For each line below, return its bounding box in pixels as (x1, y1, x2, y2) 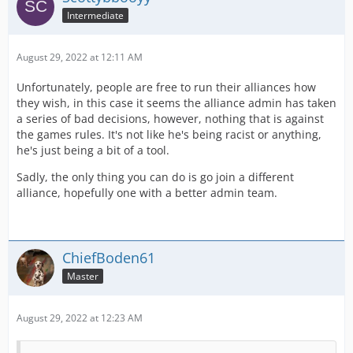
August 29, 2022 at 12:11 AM (17, 50, 143, 64)
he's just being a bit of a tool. (17, 143, 169, 158)
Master (67, 269, 98, 283)
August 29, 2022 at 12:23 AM (17, 311, 143, 325)
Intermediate (67, 8, 124, 22)
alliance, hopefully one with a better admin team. (17, 185, 277, 200)
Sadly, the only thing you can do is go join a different (17, 169, 294, 184)
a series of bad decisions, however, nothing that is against (17, 111, 324, 126)
